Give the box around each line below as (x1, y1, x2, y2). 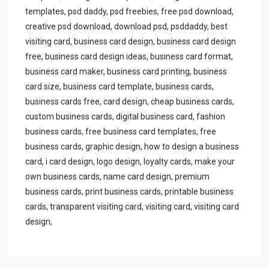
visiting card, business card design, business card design (25, 36, 237, 46)
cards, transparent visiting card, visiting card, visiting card (25, 201, 240, 211)
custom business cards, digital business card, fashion (25, 111, 226, 121)
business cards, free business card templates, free (25, 126, 217, 136)
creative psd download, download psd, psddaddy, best (25, 21, 228, 31)
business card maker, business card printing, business (25, 66, 228, 76)
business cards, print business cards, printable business (25, 186, 234, 196)
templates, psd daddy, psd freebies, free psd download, (25, 6, 234, 16)
